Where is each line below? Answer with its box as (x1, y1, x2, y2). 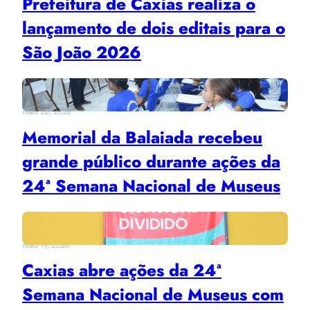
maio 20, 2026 (22, 105, 71, 117)
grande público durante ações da (22, 149, 280, 174)
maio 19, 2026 (22, 239, 69, 250)
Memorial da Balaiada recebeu (22, 125, 262, 149)
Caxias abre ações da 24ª (22, 258, 221, 283)
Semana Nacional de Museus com (22, 282, 284, 307)
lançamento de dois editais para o (22, 15, 285, 40)
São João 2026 (22, 39, 141, 64)
